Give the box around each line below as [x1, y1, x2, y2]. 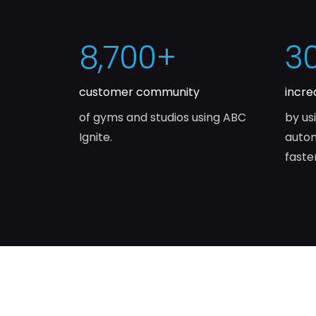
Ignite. [79, 129, 112, 146]
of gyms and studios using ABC [79, 109, 246, 126]
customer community [79, 84, 200, 101]
